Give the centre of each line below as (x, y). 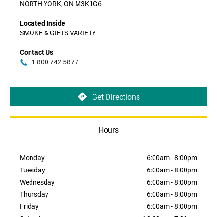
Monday (32, 158)
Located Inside (43, 23)
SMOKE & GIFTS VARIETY (58, 33)
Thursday (34, 194)
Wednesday (37, 182)
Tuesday (32, 170)
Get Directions (116, 97)
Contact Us (37, 53)
